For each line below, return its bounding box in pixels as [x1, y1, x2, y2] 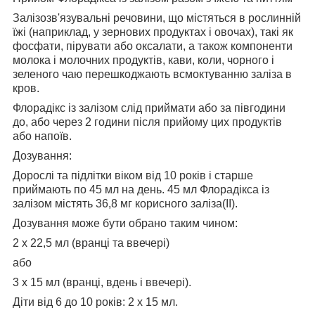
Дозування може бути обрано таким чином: [13, 217, 238, 230]
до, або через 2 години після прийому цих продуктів [13, 116, 282, 129]
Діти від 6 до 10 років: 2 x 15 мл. [13, 296, 178, 309]
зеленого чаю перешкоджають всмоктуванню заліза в [13, 68, 292, 81]
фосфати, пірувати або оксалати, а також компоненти [13, 40, 292, 53]
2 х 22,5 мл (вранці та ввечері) [13, 237, 169, 250]
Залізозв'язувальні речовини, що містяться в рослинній [13, 12, 301, 25]
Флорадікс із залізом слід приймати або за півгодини [13, 102, 285, 115]
